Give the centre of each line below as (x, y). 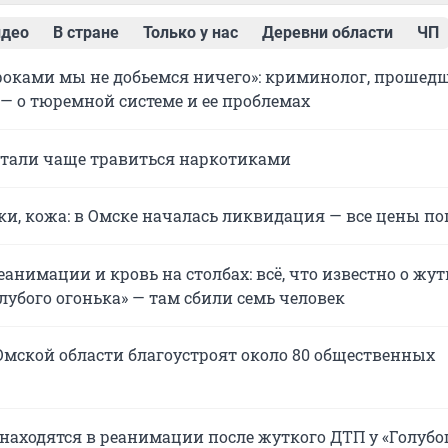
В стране (86, 32)
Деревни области (327, 32)
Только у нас (190, 32)
